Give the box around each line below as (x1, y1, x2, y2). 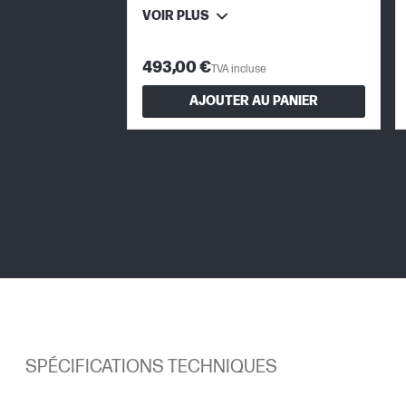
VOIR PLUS (142, 7, 209, 24)
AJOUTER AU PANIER (189, 93, 318, 110)
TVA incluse (211, 62, 266, 76)
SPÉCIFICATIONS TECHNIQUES (25, 355, 277, 378)
